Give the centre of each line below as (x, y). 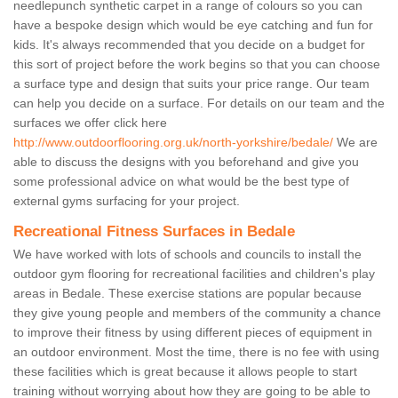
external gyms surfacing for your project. (127, 201)
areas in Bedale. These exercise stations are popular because (187, 294)
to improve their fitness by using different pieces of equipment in (193, 333)
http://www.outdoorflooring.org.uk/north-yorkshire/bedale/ (173, 143)
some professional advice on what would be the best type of (181, 182)
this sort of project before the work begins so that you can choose (197, 64)
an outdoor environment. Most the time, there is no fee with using (196, 352)
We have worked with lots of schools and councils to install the (187, 255)
